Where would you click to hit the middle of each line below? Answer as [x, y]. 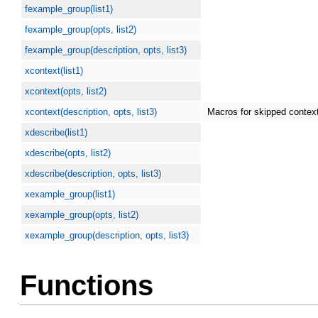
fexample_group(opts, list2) [81, 29]
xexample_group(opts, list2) [82, 215]
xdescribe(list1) [56, 132]
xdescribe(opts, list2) [68, 153]
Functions [87, 285]
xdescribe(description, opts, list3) [93, 174]
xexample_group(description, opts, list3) [107, 235]
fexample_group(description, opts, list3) [106, 50]
